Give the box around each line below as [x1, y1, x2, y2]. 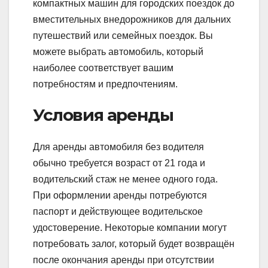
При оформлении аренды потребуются [33, 190, 207, 200]
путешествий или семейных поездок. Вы [33, 30, 213, 41]
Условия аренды [33, 104, 173, 125]
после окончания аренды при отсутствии [33, 254, 214, 265]
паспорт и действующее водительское [33, 206, 203, 217]
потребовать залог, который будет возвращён [33, 238, 234, 249]
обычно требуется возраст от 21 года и [33, 157, 205, 168]
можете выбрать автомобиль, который [33, 46, 203, 57]
